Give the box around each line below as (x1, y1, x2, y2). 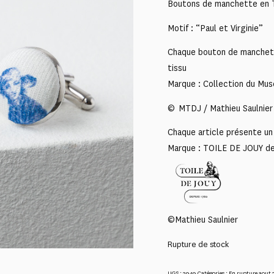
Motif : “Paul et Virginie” (168, 22, 263, 34)
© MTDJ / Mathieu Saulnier (168, 102, 273, 114)
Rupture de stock (168, 239, 229, 250)
